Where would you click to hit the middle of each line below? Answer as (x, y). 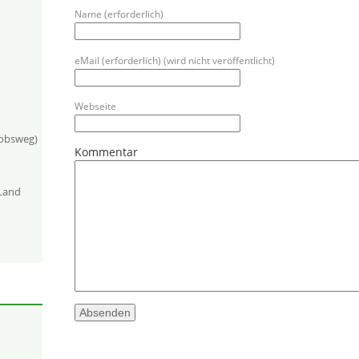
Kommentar (106, 152)
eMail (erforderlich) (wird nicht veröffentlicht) (175, 60)
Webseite (95, 106)
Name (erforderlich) (119, 14)
